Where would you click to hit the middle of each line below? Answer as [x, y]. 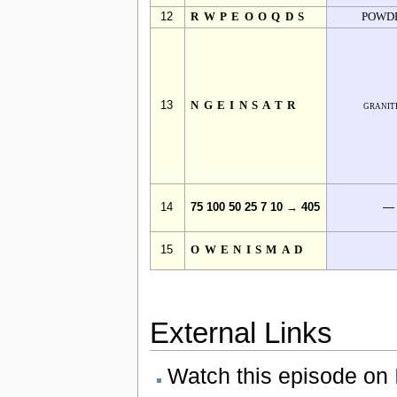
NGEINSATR [245, 106]
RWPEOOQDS [250, 17]
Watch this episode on [280, 375]
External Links [241, 332]
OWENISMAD [249, 250]
